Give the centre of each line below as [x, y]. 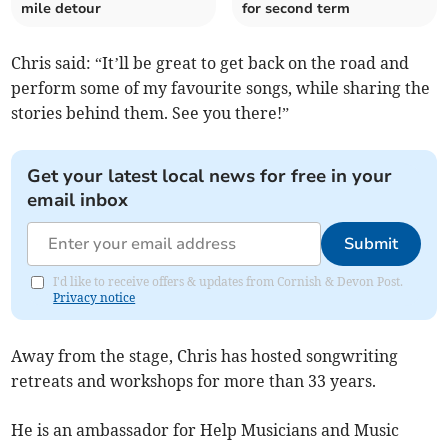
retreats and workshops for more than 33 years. [194, 381]
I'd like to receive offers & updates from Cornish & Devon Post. [228, 282]
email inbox [78, 200]
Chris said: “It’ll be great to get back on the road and [210, 63]
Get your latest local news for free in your [210, 176]
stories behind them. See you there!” [150, 113]
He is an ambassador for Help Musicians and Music [205, 430]
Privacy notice [94, 298]
